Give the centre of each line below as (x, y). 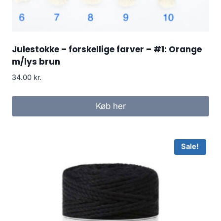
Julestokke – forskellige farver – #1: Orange (107, 49)
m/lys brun (36, 61)
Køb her (110, 106)
